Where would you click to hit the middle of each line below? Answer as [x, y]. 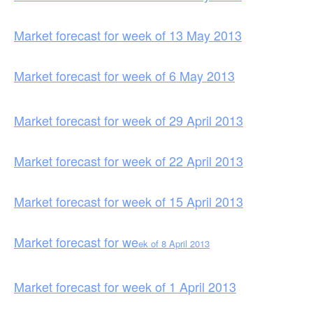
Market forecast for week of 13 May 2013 [128, 35]
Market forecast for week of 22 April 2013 [129, 160]
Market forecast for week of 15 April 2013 [129, 201]
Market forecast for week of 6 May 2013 [124, 75]
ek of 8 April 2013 [174, 243]
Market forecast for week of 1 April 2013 [125, 286]
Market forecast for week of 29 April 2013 [129, 120]
